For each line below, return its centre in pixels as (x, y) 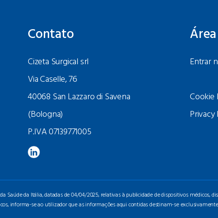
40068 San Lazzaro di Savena (79, 97)
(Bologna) (45, 115)
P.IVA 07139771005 (60, 132)
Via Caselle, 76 (53, 80)
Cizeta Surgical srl (58, 62)
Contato (51, 35)
